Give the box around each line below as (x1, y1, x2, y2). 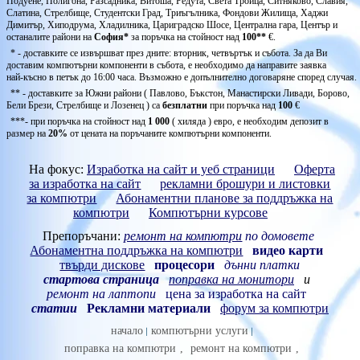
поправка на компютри (64, 342, 177, 354)
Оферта (294, 162, 335, 176)
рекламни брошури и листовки (160, 177, 331, 190)
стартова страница (43, 272, 159, 286)
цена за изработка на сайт (166, 287, 307, 301)
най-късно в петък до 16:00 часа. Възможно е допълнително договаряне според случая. (6, 72, 357, 83)
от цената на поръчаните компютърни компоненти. (67, 128, 272, 139)
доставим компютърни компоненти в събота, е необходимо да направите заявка (6, 59, 326, 71)
